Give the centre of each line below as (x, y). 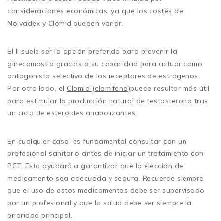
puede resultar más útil (170, 88)
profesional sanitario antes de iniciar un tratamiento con (106, 153)
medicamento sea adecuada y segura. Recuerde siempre (106, 178)
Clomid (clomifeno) (98, 88)
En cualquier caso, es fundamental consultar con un (97, 141)
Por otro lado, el (37, 88)
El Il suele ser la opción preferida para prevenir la (92, 51)
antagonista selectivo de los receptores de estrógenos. (104, 76)
